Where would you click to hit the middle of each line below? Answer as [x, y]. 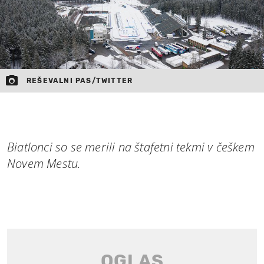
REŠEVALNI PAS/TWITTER [80, 80]
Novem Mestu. [44, 163]
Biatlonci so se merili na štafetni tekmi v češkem [131, 147]
